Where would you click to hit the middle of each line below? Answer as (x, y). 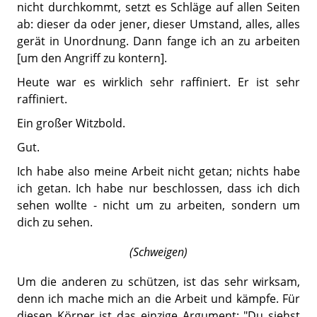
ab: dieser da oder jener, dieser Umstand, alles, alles (158, 24)
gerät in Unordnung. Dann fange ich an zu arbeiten (158, 41)
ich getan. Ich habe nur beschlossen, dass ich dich (158, 188)
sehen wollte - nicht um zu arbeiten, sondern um (158, 205)
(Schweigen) (158, 252)
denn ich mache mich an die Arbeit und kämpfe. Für (158, 298)
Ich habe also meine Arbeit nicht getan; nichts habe (158, 171)
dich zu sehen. (55, 222)
